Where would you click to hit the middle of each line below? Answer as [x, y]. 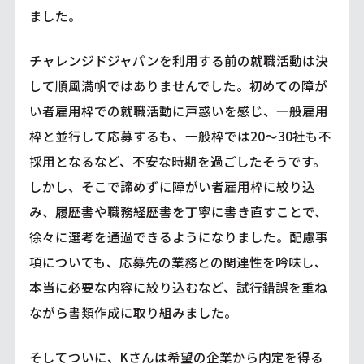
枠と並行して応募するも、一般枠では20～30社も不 [180, 135]
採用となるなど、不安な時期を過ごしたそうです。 [177, 160]
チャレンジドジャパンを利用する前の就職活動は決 [178, 60]
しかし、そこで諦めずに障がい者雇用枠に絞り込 [172, 186]
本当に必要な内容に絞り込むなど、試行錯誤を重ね [178, 286]
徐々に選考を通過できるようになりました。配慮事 [178, 236]
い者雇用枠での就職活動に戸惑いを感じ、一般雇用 [178, 110]
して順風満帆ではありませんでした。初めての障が [178, 85]
